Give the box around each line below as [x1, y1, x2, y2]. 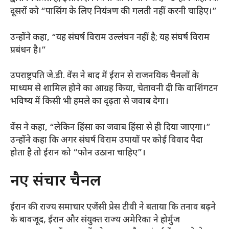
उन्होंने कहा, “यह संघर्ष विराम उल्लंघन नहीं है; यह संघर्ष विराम [10, 32, 210, 43]
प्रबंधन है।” [10, 44, 46, 56]
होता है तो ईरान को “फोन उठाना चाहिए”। [10, 147, 146, 159]
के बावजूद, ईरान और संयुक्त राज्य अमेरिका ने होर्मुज [10, 215, 180, 226]
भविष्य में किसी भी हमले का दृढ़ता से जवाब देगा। [10, 96, 169, 108]
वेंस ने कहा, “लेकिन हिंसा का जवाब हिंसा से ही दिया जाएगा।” [10, 122, 211, 133]
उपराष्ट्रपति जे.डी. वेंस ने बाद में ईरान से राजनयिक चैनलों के [10, 71, 199, 82]
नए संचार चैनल [10, 172, 101, 192]
